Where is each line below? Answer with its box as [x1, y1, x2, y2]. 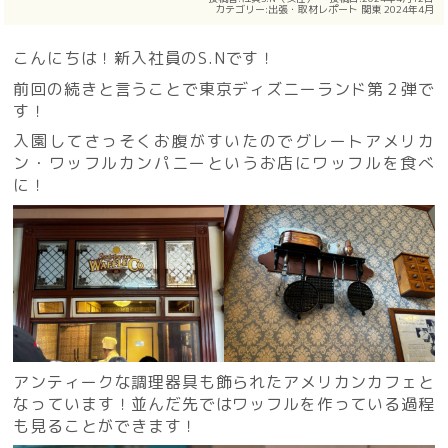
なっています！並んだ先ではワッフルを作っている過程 [13, 392, 435, 415]
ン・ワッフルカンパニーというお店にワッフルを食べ [13, 152, 435, 175]
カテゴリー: [214, 2, 268, 17]
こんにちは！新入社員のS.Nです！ [13, 47, 277, 70]
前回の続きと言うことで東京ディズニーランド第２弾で [13, 77, 435, 100]
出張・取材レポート [267, 2, 358, 17]
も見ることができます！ [13, 414, 199, 437]
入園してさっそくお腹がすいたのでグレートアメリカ [13, 130, 435, 153]
